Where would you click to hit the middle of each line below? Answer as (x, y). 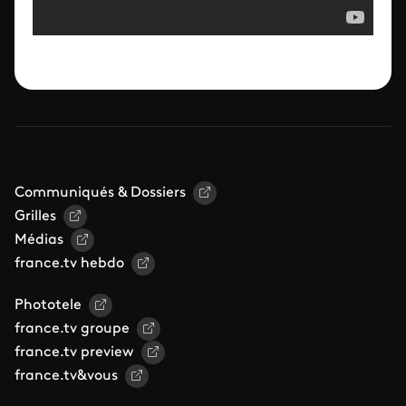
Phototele (48, 305)
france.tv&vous (66, 376)
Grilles (35, 216)
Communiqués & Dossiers (100, 193)
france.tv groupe (72, 329)
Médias (39, 240)
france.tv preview (74, 352)
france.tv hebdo (69, 263)
